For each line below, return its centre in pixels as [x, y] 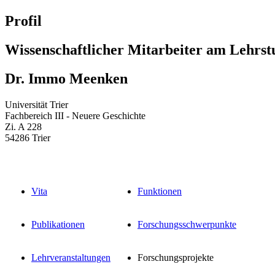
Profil [23, 21]
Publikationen [58, 224]
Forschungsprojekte [176, 257]
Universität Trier [37, 104]
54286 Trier [28, 137]
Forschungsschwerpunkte [187, 224]
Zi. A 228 [23, 126]
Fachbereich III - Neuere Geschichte [75, 115]
